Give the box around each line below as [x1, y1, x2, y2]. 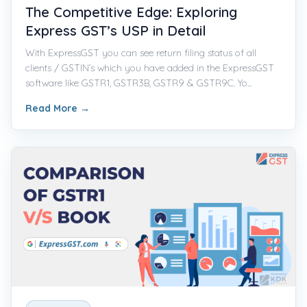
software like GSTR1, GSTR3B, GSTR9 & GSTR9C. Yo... [25, 76, 251, 89]
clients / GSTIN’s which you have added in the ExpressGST [25, 61, 274, 74]
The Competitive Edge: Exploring [25, 3, 237, 21]
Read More [25, 101, 80, 114]
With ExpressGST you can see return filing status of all [25, 46, 256, 59]
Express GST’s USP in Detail [25, 21, 206, 39]
